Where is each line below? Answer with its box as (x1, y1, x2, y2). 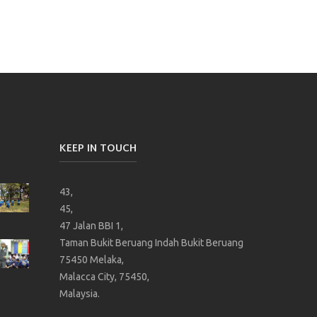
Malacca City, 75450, (59, 270, 149, 282)
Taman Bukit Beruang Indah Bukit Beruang (59, 236, 243, 248)
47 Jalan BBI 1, (59, 219, 123, 231)
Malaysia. (59, 287, 100, 299)
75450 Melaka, (59, 253, 124, 265)
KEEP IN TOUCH (59, 139, 137, 158)
